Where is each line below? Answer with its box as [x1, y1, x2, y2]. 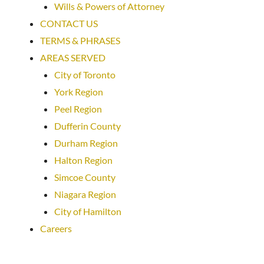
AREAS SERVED [40, 52, 105, 63]
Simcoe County [54, 171, 115, 183]
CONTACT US [40, 18, 98, 29]
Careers [40, 223, 72, 234]
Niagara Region [54, 189, 116, 200]
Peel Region [54, 103, 102, 114]
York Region [54, 86, 103, 97]
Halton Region [54, 154, 113, 166]
